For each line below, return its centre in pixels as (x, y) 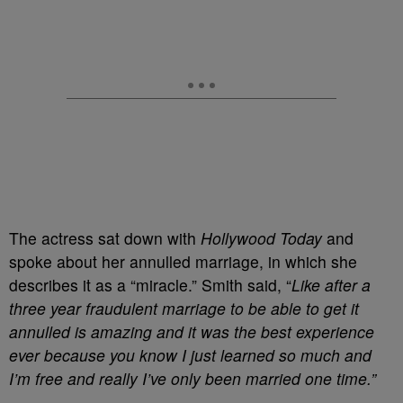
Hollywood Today (261, 238)
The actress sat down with (105, 238)
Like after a (331, 285)
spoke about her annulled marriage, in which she (183, 261)
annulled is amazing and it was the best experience (192, 331)
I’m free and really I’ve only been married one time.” (193, 378)
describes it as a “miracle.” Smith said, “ (150, 285)
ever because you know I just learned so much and (190, 355)
